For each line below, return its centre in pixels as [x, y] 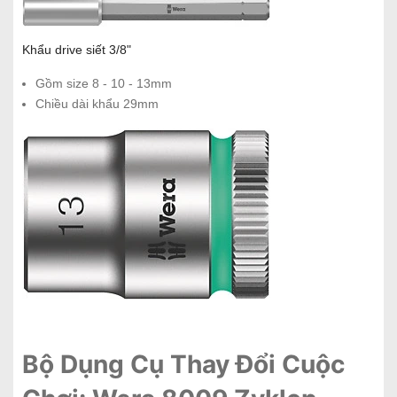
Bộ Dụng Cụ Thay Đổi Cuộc [183, 365]
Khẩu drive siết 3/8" [77, 50]
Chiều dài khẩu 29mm [97, 104]
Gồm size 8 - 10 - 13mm [104, 84]
